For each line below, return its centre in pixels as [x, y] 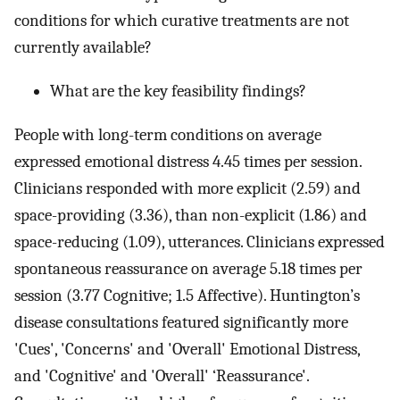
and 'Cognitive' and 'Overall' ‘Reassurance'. [162, 375]
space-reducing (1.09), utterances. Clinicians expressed [200, 242]
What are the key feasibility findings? [178, 91]
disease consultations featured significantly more [181, 322]
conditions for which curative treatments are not [182, 21]
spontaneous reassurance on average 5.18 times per [188, 268]
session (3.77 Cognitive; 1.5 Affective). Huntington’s [187, 295]
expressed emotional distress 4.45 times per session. [188, 161]
